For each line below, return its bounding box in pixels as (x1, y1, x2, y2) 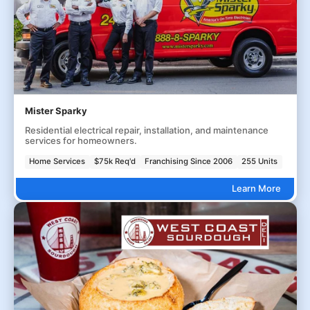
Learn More (231, 183, 281, 194)
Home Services (29, 156, 86, 167)
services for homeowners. (24, 135, 137, 146)
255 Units (241, 156, 278, 167)
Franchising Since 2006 (145, 156, 233, 167)
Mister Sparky (24, 105, 87, 116)
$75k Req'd (94, 156, 136, 167)
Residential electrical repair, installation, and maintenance (24, 125, 268, 136)
